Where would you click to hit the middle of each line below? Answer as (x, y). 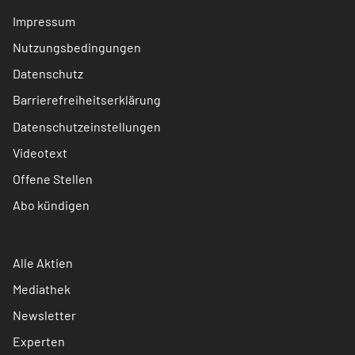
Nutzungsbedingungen (77, 47)
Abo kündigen (51, 204)
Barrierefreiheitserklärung (87, 99)
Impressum (44, 21)
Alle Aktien (43, 262)
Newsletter (44, 315)
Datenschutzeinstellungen (87, 126)
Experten (39, 341)
